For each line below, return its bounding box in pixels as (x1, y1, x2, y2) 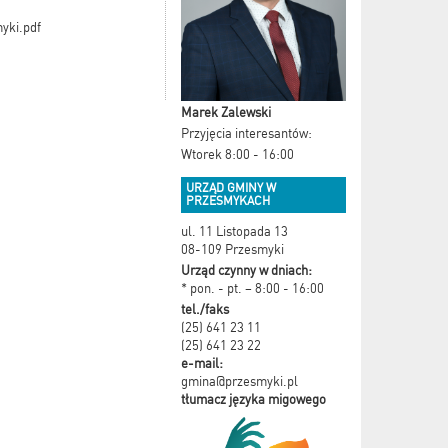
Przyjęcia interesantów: (181, 125, 312, 141)
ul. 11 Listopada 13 (181, 223, 288, 239)
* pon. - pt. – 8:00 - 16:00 (181, 280, 324, 296)
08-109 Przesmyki (181, 241, 284, 257)
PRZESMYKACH (186, 193, 270, 208)
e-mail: (181, 355, 223, 371)
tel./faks (181, 301, 229, 317)
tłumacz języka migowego (181, 391, 326, 407)
